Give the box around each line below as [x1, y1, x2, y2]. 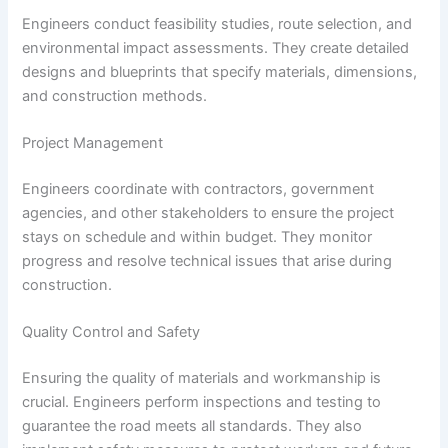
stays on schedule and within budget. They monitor [22, 228, 373, 247]
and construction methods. [22, 86, 208, 105]
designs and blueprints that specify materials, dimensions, [22, 62, 418, 81]
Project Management [22, 134, 164, 153]
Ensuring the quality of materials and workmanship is [22, 369, 382, 388]
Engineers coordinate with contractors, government [22, 180, 375, 199]
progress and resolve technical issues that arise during [22, 252, 393, 271]
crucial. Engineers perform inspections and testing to [22, 393, 382, 412]
